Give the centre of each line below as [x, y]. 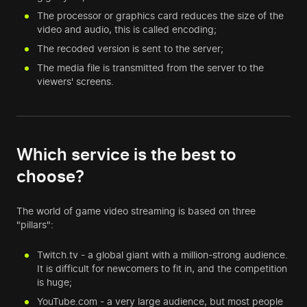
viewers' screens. [75, 82]
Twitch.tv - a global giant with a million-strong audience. [162, 255]
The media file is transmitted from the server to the [150, 68]
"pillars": [35, 225]
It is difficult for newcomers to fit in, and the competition [162, 269]
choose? [50, 177]
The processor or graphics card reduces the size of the [160, 16]
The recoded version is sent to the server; [130, 49]
